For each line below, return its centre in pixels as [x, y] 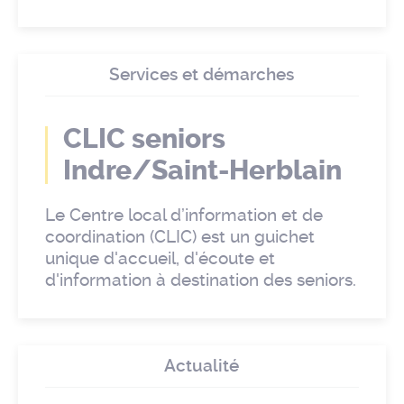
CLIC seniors [144, 139]
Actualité [202, 366]
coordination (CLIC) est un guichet [180, 237]
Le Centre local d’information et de [184, 216]
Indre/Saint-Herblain [202, 171]
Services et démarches [202, 75]
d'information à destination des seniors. [201, 280]
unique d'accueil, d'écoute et [160, 259]
